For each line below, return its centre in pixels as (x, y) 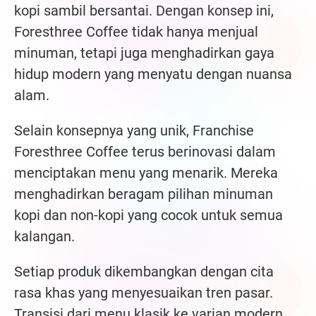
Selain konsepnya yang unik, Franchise (134, 131)
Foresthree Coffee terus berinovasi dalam (145, 152)
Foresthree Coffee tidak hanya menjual (136, 32)
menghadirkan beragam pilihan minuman (144, 194)
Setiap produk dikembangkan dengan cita (144, 272)
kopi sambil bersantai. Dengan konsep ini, (144, 11)
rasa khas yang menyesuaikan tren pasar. (144, 293)
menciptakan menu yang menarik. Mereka (146, 173)
